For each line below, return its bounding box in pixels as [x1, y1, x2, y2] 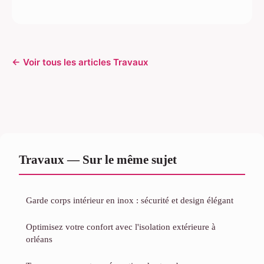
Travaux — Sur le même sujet [19, 153, 177, 167]
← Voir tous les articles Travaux [12, 57, 148, 68]
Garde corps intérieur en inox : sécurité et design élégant [26, 195, 233, 206]
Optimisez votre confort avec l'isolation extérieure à [26, 222, 216, 232]
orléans [26, 234, 52, 245]
